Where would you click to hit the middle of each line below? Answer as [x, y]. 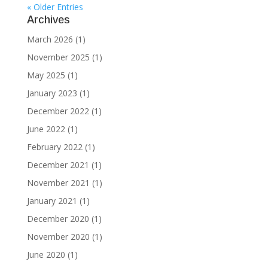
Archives [48, 20]
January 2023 [52, 93]
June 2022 [46, 129]
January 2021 [52, 201]
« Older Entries [55, 7]
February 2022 [54, 147]
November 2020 [58, 237]
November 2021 [58, 183]
